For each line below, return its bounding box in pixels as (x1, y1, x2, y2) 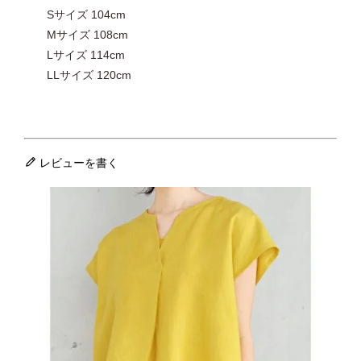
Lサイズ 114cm (23, 48, 125, 62)
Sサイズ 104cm (23, 8, 126, 22)
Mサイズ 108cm (23, 28, 128, 42)
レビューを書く (39, 156, 118, 170)
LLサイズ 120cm (23, 68, 131, 82)
